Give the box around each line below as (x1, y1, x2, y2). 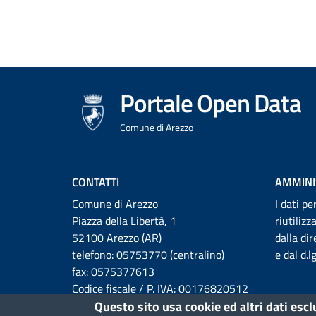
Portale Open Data (120, 84, 301, 123)
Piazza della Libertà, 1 (72, 212, 176, 230)
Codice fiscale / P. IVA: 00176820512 (72, 280, 248, 298)
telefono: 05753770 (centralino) (72, 246, 224, 264)
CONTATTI (72, 174, 119, 191)
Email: (72, 297, 104, 315)
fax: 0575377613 (72, 263, 154, 281)
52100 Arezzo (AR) (72, 229, 162, 247)
